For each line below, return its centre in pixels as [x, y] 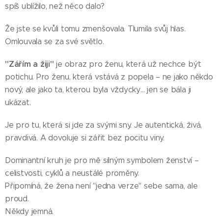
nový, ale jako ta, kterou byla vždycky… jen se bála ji [98, 90]
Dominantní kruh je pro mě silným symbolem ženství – [102, 161]
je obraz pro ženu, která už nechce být [127, 64]
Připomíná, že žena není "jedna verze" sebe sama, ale [101, 186]
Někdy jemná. [29, 212]
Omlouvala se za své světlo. [55, 42]
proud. [17, 199]
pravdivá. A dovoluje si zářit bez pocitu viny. [86, 138]
